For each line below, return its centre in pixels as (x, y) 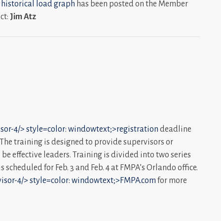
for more (171, 180)
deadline (175, 129)
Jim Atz (23, 17)
